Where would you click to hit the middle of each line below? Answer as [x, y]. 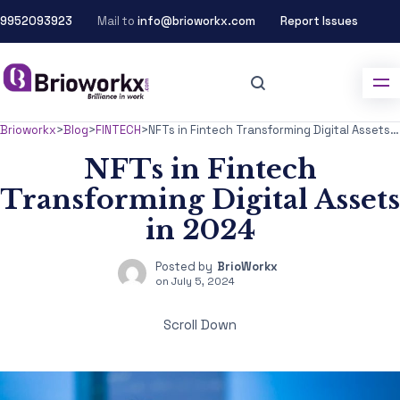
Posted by [184, 267]
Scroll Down [200, 325]
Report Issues [319, 21]
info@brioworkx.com [196, 21]
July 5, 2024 [203, 281]
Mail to [117, 21]
